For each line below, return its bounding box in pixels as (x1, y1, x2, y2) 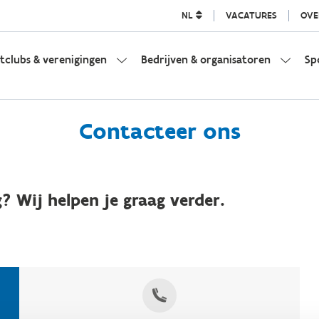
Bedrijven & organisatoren (140, 53, 271, 66)
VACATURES (225, 9, 277, 21)
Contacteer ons (78, 117, 241, 145)
